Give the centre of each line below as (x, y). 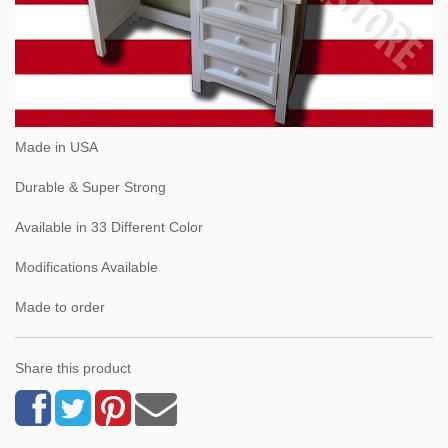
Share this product (73, 367)
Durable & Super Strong (90, 186)
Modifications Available (86, 266)
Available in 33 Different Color (109, 226)
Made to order (60, 306)
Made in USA (56, 146)
